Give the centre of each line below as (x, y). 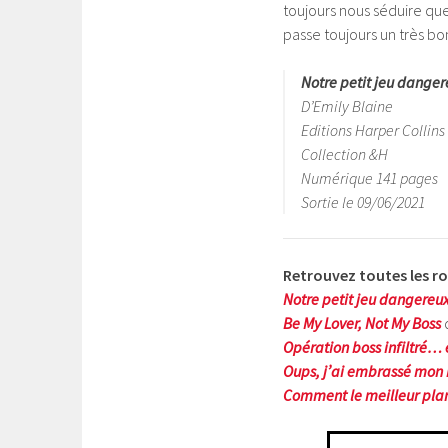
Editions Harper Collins (373, 130)
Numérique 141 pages (369, 178)
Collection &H (344, 154)
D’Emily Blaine (347, 106)
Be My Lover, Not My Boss (362, 323)
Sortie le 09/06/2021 (363, 202)
